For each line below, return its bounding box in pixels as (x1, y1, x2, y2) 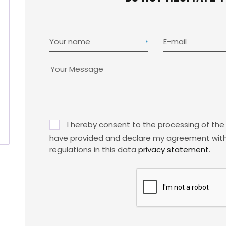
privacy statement (138, 144, 209, 155)
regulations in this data (49, 144, 138, 155)
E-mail (163, 36, 187, 47)
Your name (49, 36, 90, 47)
